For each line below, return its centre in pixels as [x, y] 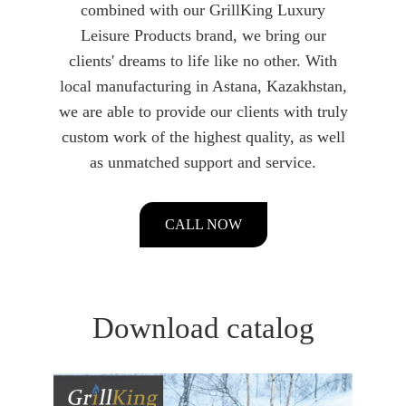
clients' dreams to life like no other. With [203, 60]
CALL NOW [203, 224]
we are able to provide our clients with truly [203, 111]
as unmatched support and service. [203, 162]
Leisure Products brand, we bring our [203, 35]
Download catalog [203, 328]
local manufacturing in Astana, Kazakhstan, [203, 86]
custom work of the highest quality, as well [203, 136]
